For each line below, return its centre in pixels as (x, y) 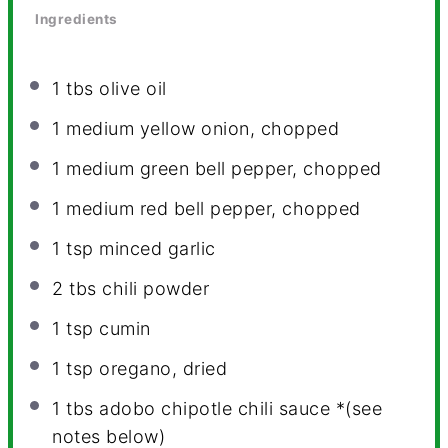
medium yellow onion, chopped (200, 128)
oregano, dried (160, 368)
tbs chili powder (136, 288)
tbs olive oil (113, 88)
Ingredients (76, 19)
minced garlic (154, 248)
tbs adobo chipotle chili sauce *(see (221, 408)
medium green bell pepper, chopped (221, 168)
